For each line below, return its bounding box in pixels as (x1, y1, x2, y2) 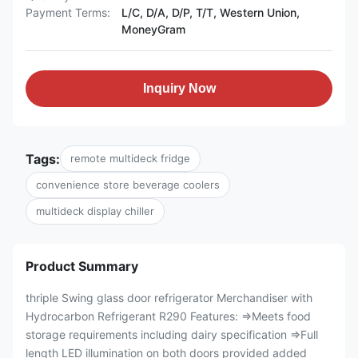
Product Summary (26, 258, 138, 274)
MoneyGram (121, 22, 185, 36)
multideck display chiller (36, 205, 154, 217)
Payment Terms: (26, 6, 110, 19)
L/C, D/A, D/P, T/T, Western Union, (121, 6, 300, 19)
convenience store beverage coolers (36, 178, 220, 191)
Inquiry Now (142, 82, 216, 95)
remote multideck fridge (70, 152, 190, 165)
